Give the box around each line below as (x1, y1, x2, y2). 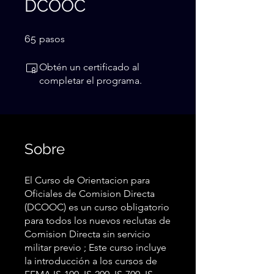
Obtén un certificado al (39, 61, 139, 73)
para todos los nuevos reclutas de (24, 215, 171, 227)
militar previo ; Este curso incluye (24, 242, 166, 254)
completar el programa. (39, 75, 142, 87)
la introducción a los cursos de (24, 255, 157, 267)
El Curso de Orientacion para (24, 174, 150, 187)
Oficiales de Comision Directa (24, 188, 155, 200)
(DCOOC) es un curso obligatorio (24, 201, 169, 213)
